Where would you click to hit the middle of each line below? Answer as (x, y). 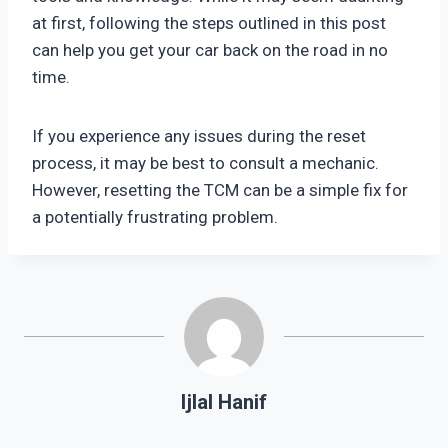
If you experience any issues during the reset (199, 135)
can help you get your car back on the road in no (210, 49)
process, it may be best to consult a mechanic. (205, 162)
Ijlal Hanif (224, 401)
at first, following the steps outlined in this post (209, 22)
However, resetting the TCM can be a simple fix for (220, 189)
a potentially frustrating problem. (155, 216)
